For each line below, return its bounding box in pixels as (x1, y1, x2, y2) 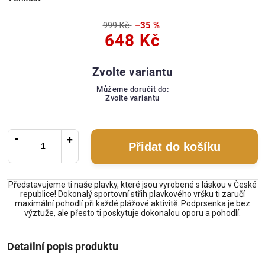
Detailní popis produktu (7, 240, 118, 253)
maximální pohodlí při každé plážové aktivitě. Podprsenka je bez (15, 199, 250, 209)
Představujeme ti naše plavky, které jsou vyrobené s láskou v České (8, 180, 257, 190)
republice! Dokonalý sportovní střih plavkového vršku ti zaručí (20, 189, 245, 199)
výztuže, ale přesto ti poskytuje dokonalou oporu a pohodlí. (24, 208, 241, 218)
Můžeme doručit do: (96, 85, 169, 94)
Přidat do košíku (128, 140, 221, 154)
